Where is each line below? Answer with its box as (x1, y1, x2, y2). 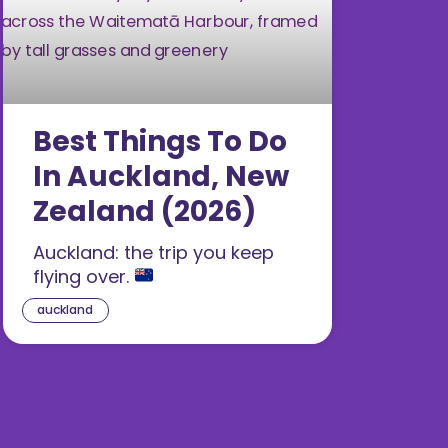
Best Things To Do (33, 121, 287, 161)
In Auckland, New (33, 156, 289, 196)
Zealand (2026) (33, 191, 256, 231)
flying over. (33, 263, 134, 289)
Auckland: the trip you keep (33, 239, 274, 265)
